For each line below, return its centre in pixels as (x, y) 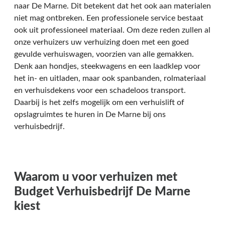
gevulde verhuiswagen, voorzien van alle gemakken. (104, 54)
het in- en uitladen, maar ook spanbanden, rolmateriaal (110, 79)
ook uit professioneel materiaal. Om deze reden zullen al (112, 30)
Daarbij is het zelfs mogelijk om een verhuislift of (99, 103)
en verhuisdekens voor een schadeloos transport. (100, 91)
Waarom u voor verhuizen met (96, 178)
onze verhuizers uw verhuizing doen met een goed (101, 42)
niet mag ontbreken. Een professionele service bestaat (109, 18)
